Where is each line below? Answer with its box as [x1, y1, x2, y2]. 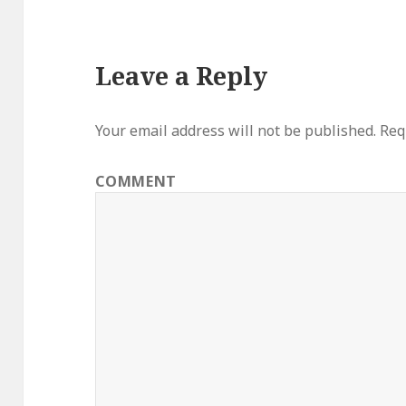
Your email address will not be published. [95, 121, 377, 141]
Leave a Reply [95, 59, 268, 93]
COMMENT [95, 171, 177, 192]
